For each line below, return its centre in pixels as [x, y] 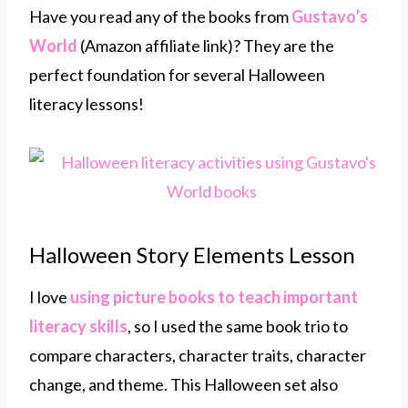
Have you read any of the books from [160, 16]
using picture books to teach [175, 296]
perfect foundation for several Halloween [177, 74]
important [321, 296]
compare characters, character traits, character [198, 355]
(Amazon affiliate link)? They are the [207, 45]
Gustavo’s [330, 16]
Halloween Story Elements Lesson [192, 254]
